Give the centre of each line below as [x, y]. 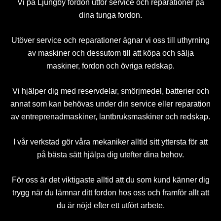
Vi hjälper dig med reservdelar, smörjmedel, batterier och [110, 91]
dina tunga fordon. [110, 15]
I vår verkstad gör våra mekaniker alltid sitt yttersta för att [110, 142]
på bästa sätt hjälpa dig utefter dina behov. [110, 154]
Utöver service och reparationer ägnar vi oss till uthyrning [110, 40]
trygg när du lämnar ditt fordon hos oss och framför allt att [110, 192]
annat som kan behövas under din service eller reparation [110, 104]
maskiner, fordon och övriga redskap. [110, 66]
